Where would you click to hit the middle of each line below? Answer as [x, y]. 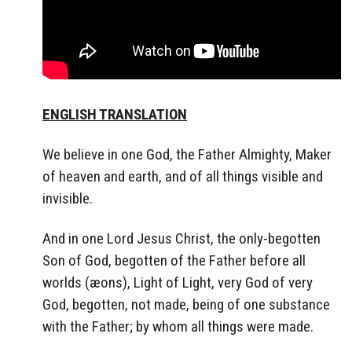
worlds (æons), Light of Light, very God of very [178, 282]
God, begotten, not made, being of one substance [186, 304]
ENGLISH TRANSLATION [115, 114]
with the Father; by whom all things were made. [178, 326]
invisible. [68, 198]
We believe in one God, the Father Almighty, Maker [187, 154]
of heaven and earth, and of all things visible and [183, 176]
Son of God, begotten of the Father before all [174, 260]
